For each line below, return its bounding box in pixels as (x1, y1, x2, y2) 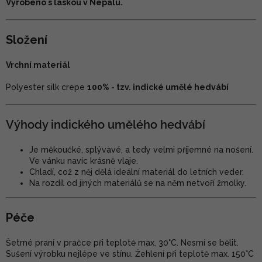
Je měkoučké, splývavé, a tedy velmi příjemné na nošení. (29, 145, 253, 154)
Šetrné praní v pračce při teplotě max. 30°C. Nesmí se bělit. (6, 238, 239, 247)
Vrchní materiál (6, 60, 70, 70)
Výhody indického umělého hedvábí (6, 118, 205, 132)
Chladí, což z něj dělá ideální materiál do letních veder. (29, 167, 244, 177)
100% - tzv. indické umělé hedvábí (87, 82, 229, 92)
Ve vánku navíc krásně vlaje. (29, 156, 138, 166)
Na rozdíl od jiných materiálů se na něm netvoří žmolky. (29, 178, 246, 188)
